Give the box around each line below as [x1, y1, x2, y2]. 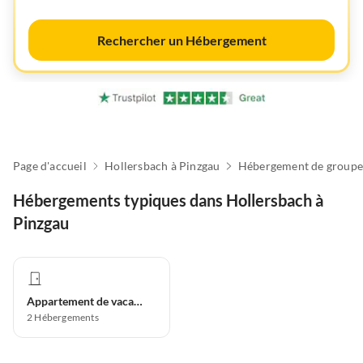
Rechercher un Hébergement [96, 32, 267, 48]
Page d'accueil [13, 159, 87, 173]
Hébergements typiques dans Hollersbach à [13, 190, 323, 211]
